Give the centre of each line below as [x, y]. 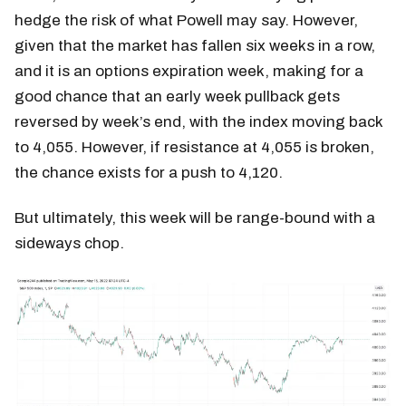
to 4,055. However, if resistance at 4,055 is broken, [194, 147]
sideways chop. [69, 243]
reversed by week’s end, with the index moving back [198, 121]
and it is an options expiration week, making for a [189, 71]
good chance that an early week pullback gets [177, 96]
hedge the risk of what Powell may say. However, [186, 20]
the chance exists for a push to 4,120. [149, 172]
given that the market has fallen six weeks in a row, [195, 45]
